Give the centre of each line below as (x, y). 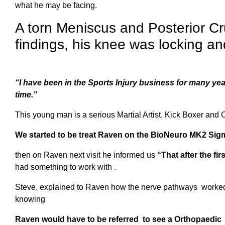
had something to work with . (66, 167)
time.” (26, 94)
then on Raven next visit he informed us (86, 155)
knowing (30, 199)
